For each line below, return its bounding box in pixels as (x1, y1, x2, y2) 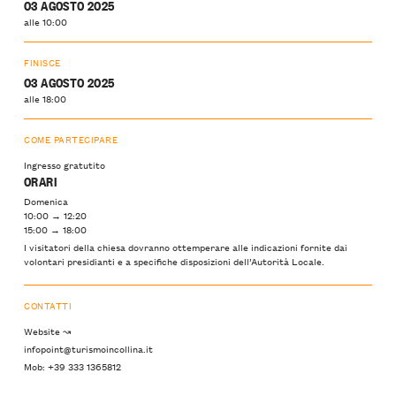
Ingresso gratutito (24, 156, 105, 173)
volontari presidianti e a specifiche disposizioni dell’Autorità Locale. (24, 252, 324, 269)
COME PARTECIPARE (24, 131, 118, 147)
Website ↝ (24, 323, 71, 339)
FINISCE (24, 54, 61, 70)
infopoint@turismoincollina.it (24, 340, 153, 357)
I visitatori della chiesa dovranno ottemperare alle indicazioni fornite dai (24, 238, 347, 255)
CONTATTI (24, 297, 72, 313)
